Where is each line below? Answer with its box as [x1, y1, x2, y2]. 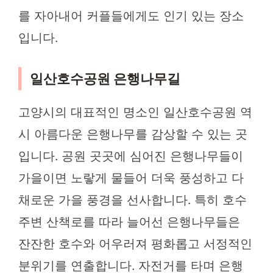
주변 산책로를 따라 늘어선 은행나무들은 [18, 214, 240, 230]
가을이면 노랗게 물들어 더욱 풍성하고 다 [18, 171, 244, 186]
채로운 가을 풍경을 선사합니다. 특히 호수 [18, 193, 247, 208]
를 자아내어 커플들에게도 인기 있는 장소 [18, 9, 244, 24]
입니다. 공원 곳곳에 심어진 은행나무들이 [18, 149, 243, 164]
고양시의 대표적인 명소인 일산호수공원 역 [18, 105, 252, 120]
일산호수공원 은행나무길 [30, 71, 180, 87]
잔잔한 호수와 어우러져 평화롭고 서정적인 [18, 236, 252, 252]
